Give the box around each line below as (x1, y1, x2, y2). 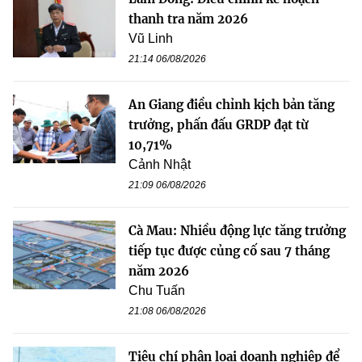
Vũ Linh (128, 32, 173, 46)
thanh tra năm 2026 (128, 11, 248, 27)
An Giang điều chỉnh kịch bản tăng (128, 97, 335, 113)
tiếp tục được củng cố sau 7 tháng (128, 243, 330, 259)
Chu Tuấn (128, 284, 185, 298)
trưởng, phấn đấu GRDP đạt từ (128, 117, 309, 133)
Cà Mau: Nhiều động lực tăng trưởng (128, 223, 346, 239)
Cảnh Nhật (128, 158, 191, 172)
